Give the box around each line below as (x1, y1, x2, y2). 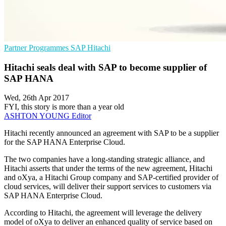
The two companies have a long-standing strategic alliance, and (4, 155, 205, 164)
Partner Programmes (4, 43, 71, 52)
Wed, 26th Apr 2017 (4, 93, 69, 102)
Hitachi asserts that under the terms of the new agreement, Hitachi (4, 164, 212, 173)
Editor (72, 111, 91, 121)
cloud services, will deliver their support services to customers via (4, 182, 211, 191)
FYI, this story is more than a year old (4, 102, 124, 111)
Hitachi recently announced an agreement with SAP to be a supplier (4, 129, 219, 138)
